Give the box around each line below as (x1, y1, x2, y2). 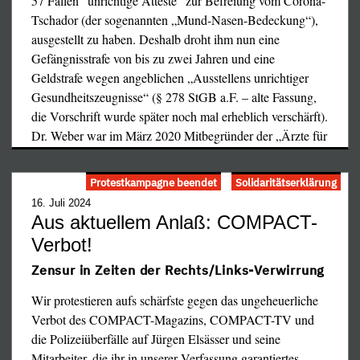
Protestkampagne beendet (90, 174, 217, 190)
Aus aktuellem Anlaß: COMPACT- (31, 211, 317, 234)
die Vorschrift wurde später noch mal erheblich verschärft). (31, 108, 328, 125)
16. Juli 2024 (31, 197, 91, 210)
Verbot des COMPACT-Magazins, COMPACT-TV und (31, 311, 314, 329)
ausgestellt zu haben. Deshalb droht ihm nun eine (31, 31, 280, 48)
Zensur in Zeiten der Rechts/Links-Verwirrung (31, 262, 325, 279)
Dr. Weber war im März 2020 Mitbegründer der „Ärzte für (31, 127, 327, 145)
